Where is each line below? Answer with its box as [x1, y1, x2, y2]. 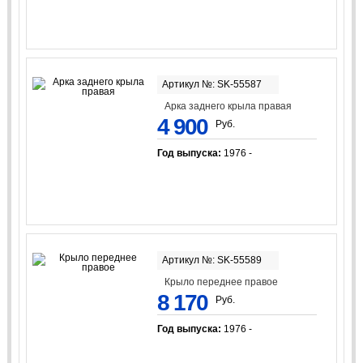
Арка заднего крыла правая [164, 100, 293, 112]
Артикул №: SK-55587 [161, 79, 262, 90]
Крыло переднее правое [164, 276, 279, 288]
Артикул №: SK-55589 [161, 254, 262, 267]
